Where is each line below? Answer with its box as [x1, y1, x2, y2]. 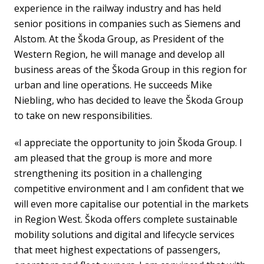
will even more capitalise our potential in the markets [14, 197, 249, 210]
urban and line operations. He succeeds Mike [14, 78, 212, 91]
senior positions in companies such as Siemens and [14, 16, 240, 30]
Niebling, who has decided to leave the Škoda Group [14, 93, 243, 107]
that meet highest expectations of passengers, [14, 243, 220, 256]
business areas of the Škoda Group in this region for [14, 62, 247, 76]
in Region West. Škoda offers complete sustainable [14, 212, 237, 226]
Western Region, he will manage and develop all [14, 47, 225, 61]
